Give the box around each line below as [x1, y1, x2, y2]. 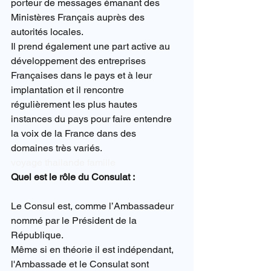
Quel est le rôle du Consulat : [11, 171, 135, 183]
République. [11, 229, 64, 241]
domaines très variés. [11, 142, 102, 154]
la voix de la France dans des [11, 128, 139, 140]
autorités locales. [11, 26, 83, 38]
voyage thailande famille [11, 157, 116, 169]
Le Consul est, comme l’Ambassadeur [11, 200, 176, 212]
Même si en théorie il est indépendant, [11, 244, 176, 256]
